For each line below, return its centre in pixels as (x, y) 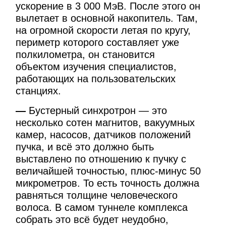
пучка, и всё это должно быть (85, 147)
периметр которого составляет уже (98, 42)
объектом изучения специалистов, (96, 66)
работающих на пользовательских (96, 78)
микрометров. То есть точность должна (108, 183)
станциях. (39, 91)
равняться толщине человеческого (97, 195)
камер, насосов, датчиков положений (103, 135)
